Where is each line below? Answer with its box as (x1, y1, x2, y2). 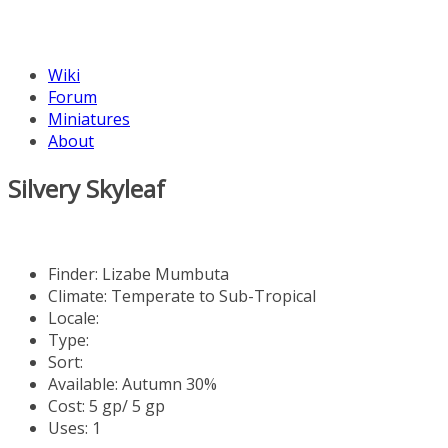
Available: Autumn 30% (48, 372, 217, 395)
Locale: (48, 306, 99, 329)
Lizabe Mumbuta (102, 262, 229, 285)
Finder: (48, 262, 102, 285)
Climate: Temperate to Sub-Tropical (48, 284, 316, 307)
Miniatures (48, 108, 130, 130)
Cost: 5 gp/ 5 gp (48, 394, 165, 417)
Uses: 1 (48, 416, 101, 439)
